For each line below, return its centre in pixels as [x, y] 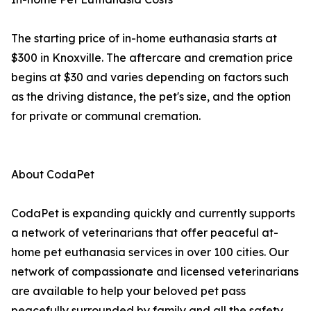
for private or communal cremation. [106, 116]
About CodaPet [53, 175]
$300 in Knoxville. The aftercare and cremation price [152, 58]
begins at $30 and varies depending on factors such [150, 77]
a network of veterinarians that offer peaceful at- [145, 233]
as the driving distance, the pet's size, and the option [151, 97]
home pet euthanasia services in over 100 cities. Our [150, 252]
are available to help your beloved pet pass [128, 291]
